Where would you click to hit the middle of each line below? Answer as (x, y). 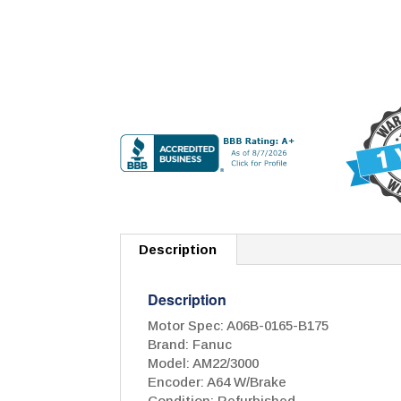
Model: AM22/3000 (204, 363)
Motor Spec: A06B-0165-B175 (239, 326)
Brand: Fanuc (190, 345)
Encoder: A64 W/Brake (218, 382)
